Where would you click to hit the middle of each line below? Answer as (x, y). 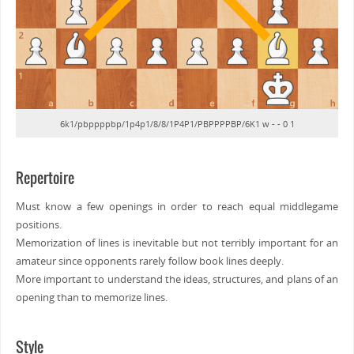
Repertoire (45, 179)
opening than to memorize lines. (91, 298)
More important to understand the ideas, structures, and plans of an (177, 280)
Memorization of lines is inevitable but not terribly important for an (177, 243)
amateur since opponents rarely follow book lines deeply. (149, 262)
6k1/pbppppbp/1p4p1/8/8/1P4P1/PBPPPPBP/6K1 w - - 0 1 (177, 124)
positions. (38, 225)
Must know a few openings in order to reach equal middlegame (177, 207)
